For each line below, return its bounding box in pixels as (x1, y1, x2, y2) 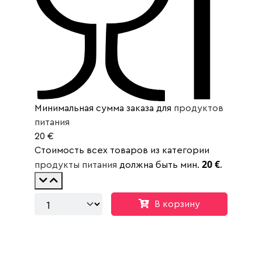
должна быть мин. (117, 160, 202, 170)
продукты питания (35, 160, 117, 170)
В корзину (154, 199, 200, 209)
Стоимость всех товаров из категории (35, 146, 209, 156)
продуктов (174, 104, 223, 113)
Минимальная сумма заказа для (35, 104, 174, 113)
